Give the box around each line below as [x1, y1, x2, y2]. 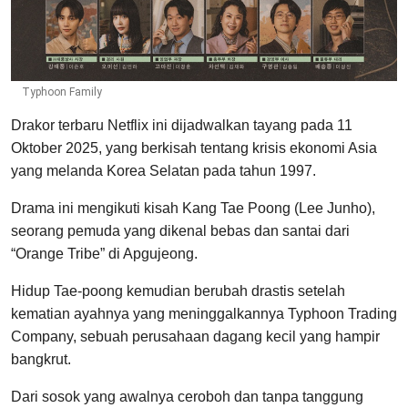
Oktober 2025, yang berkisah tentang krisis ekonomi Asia [11, 140, 377, 157]
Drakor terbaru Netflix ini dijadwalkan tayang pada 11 [11, 117, 352, 134]
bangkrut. [11, 352, 71, 368]
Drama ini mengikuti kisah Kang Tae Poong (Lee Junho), [11, 200, 375, 217]
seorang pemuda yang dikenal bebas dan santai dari [11, 223, 350, 240]
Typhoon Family [22, 86, 102, 99]
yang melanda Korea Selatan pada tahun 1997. [11, 163, 316, 179]
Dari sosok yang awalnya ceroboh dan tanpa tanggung [11, 389, 363, 405]
